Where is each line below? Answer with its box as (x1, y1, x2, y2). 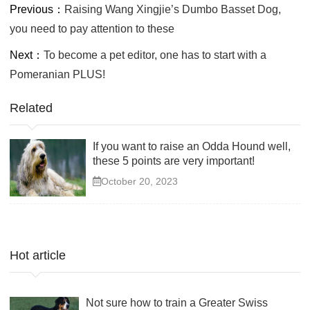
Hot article (10, 248, 66, 262)
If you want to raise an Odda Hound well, (93, 140, 291, 153)
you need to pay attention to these (10, 23, 174, 35)
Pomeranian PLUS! (10, 69, 105, 81)
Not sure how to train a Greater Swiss (86, 296, 268, 309)
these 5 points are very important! (93, 155, 255, 167)
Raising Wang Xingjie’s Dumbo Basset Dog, (64, 3, 281, 16)
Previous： (10, 3, 64, 16)
